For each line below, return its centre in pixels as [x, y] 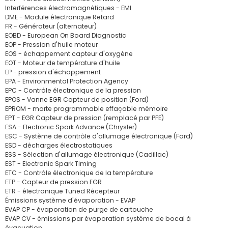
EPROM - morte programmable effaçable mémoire [87, 109]
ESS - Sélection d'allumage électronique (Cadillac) [87, 154]
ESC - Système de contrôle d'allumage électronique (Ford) [99, 136]
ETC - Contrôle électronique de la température [79, 173]
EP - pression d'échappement [53, 72]
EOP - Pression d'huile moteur [51, 45]
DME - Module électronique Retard [60, 17]
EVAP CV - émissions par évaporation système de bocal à [98, 219]
